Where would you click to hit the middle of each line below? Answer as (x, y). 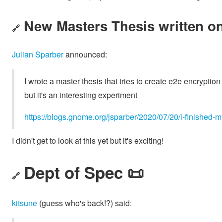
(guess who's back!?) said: (84, 203)
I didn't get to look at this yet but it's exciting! (88, 141)
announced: (85, 55)
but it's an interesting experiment (81, 95)
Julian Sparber (38, 55)
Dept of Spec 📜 (84, 172)
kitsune (25, 203)
